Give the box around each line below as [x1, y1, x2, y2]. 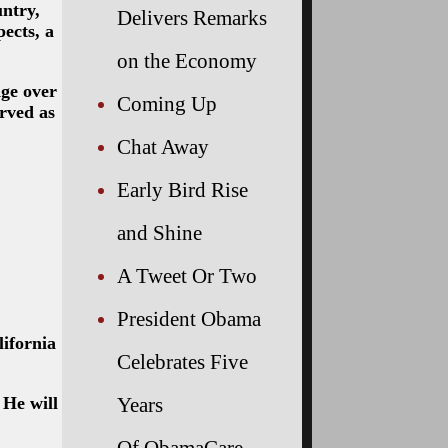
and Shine [117, 220, 202, 244]
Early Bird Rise [117, 177, 248, 201]
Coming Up [117, 91, 217, 115]
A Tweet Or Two [117, 263, 257, 287]
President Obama [117, 306, 261, 330]
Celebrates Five [117, 349, 248, 373]
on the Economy [117, 48, 257, 72]
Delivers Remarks [117, 5, 267, 29]
